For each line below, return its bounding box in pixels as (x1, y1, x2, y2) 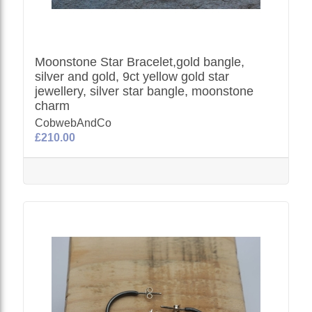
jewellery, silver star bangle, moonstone (35, 84, 254, 98)
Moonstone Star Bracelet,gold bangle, (35, 55, 245, 69)
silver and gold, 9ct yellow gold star (35, 70, 230, 84)
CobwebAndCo (35, 117, 112, 129)
